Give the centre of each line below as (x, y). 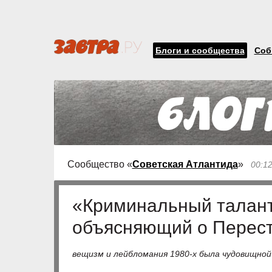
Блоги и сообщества (200, 50)
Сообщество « (100, 164)
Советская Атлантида (185, 164)
